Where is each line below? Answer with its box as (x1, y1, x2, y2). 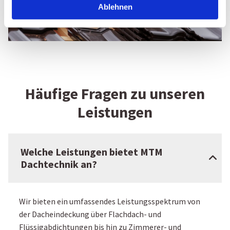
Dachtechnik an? (21, 157, 97, 170)
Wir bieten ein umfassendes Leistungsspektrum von (19, 196, 200, 206)
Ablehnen (98, 2, 132, 11)
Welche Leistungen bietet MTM (21, 145, 163, 158)
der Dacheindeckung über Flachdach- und (19, 208, 161, 219)
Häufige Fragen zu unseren (25, 83, 205, 103)
